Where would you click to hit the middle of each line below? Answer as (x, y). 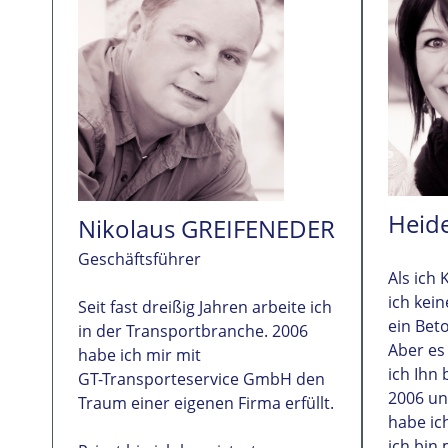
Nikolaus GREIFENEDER (206, 229)
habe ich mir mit (139, 355)
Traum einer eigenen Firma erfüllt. (206, 403)
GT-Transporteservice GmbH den (201, 379)
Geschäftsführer (139, 259)
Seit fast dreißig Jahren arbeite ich (205, 307)
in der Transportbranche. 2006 (193, 331)
